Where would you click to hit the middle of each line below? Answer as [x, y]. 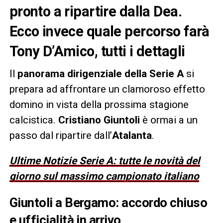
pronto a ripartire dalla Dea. [95, 11]
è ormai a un [168, 120]
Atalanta [132, 135]
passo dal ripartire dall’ [60, 135]
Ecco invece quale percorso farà [109, 31]
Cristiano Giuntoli [99, 120]
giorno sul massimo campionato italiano [104, 176]
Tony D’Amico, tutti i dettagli [97, 51]
